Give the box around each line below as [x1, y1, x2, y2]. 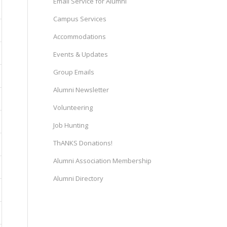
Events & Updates [53, 50, 108, 59]
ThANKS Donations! [53, 138, 113, 147]
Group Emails [53, 67, 95, 77]
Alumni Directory [53, 174, 104, 183]
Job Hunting [53, 121, 89, 130]
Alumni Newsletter [53, 85, 109, 94]
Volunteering [53, 103, 93, 112]
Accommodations [53, 32, 106, 41]
